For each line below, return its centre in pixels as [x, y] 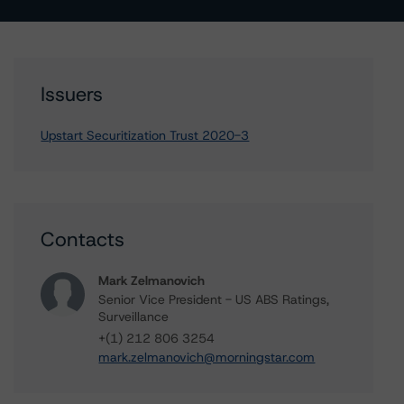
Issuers [72, 94]
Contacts [83, 239]
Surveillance [134, 317]
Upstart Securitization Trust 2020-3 [145, 135]
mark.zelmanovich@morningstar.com [207, 357]
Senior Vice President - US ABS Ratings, [214, 299]
